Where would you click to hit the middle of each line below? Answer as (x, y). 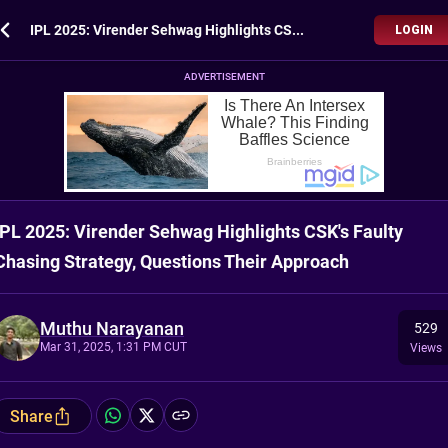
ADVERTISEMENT (224, 76)
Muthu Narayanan (112, 328)
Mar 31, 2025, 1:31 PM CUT (113, 346)
